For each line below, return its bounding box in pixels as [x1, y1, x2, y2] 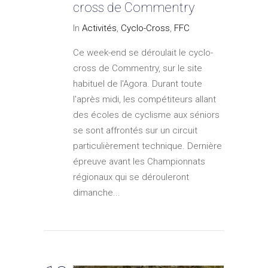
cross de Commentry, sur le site [73, 62, 202, 74]
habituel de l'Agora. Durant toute [73, 78, 202, 89]
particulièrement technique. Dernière [73, 140, 222, 151]
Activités [82, 22, 117, 33]
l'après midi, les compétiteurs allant [73, 93, 216, 105]
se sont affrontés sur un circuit [73, 124, 197, 136]
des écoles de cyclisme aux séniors [73, 109, 220, 120]
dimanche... [73, 187, 120, 198]
